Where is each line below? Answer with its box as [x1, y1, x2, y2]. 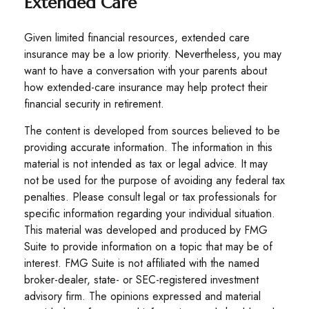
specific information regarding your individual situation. [24, 206, 275, 221]
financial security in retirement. [24, 96, 164, 112]
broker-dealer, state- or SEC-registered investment [24, 272, 259, 288]
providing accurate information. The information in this [24, 139, 272, 155]
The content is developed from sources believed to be [24, 123, 280, 139]
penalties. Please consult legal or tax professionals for [24, 189, 277, 205]
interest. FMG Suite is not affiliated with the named [24, 255, 259, 271]
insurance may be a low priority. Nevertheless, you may [24, 46, 281, 62]
